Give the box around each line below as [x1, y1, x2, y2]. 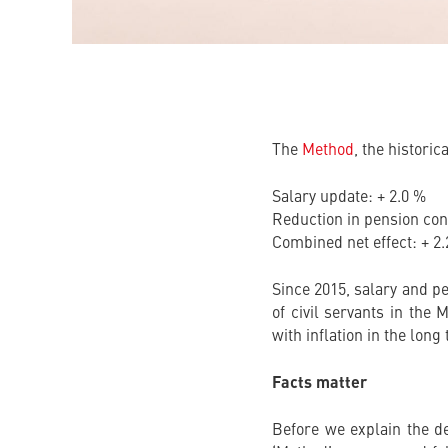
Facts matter [271, 376, 367, 392]
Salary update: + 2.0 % [271, 190, 426, 206]
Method [301, 143, 354, 159]
